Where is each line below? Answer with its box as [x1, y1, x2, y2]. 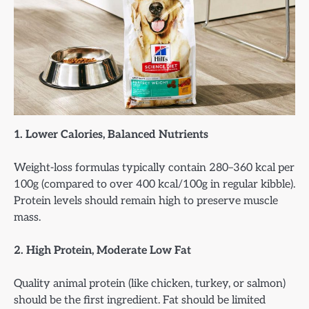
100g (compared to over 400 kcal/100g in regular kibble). [14, 177, 295, 192]
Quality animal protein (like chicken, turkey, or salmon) [14, 277, 286, 291]
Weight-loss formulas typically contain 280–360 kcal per [14, 161, 295, 175]
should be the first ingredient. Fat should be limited [14, 293, 266, 308]
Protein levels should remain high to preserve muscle [14, 194, 278, 208]
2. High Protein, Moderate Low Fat [14, 243, 191, 258]
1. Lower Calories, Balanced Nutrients [14, 128, 208, 142]
